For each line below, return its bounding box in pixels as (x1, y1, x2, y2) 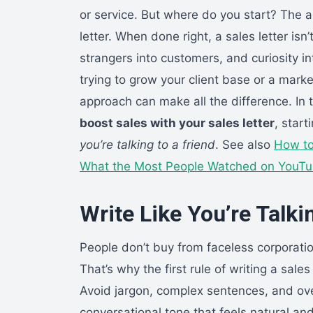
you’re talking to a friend (80, 137, 215, 152)
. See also (215, 137, 274, 152)
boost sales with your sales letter (80, 115, 275, 130)
